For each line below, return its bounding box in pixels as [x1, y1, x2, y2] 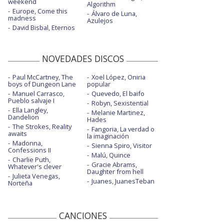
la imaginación [86, 131, 129, 141]
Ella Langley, [12, 105, 48, 115]
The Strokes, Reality [12, 122, 71, 131]
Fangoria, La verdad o [91, 124, 154, 134]
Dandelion [8, 112, 39, 122]
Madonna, [12, 138, 42, 148]
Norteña [8, 178, 32, 188]
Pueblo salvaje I [8, 96, 54, 105]
